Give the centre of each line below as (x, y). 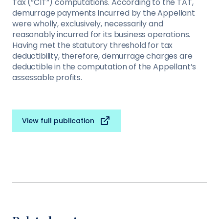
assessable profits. (47, 77)
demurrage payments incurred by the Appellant (104, 13)
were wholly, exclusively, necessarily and (88, 23)
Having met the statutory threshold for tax (93, 45)
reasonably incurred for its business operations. (101, 34)
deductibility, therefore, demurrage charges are (102, 56)
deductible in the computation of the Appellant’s (104, 66)
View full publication (58, 120)
